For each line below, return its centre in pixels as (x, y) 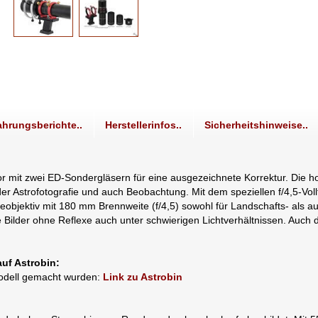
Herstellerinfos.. (144, 125)
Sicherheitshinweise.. (257, 125)
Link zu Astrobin (143, 277)
